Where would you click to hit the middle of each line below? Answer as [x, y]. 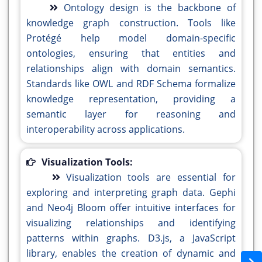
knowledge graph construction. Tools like [131, 23]
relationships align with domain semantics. [131, 69]
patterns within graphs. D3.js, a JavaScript [131, 238]
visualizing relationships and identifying [131, 223]
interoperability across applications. [106, 130]
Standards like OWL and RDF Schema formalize [131, 84]
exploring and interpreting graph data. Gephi [131, 193]
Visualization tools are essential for [151, 177]
